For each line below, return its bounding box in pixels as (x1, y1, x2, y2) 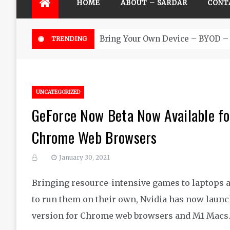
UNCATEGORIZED (36, 89, 80, 95)
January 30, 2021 (59, 154, 110, 161)
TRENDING (51, 35, 87, 43)
